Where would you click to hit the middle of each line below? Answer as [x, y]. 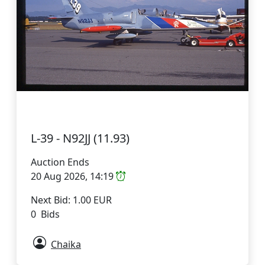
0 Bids [45, 214]
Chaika [66, 244]
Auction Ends [60, 162]
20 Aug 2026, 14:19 [73, 176]
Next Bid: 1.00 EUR [71, 200]
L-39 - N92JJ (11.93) [80, 138]
